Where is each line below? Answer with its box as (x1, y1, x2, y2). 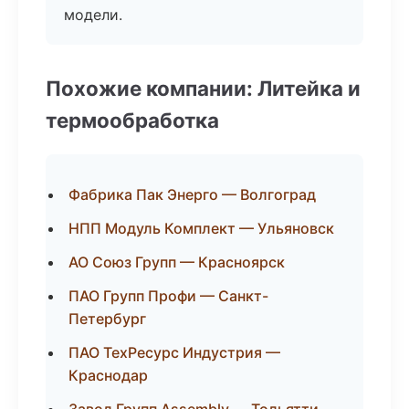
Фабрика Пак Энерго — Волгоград (68, 185, 316, 204)
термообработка (46, 108, 219, 132)
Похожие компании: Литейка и (46, 76, 361, 100)
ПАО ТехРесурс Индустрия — (68, 343, 280, 362)
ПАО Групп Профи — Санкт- (68, 287, 268, 305)
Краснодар (68, 366, 148, 384)
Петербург (68, 309, 146, 328)
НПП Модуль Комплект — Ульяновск (68, 219, 334, 237)
